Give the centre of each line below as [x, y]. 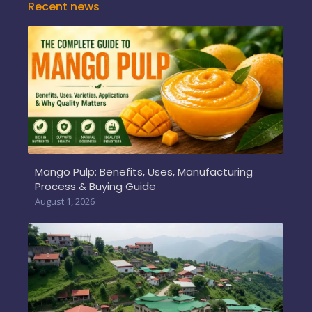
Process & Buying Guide [95, 186]
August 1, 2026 [65, 201]
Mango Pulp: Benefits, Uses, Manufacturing [144, 171]
